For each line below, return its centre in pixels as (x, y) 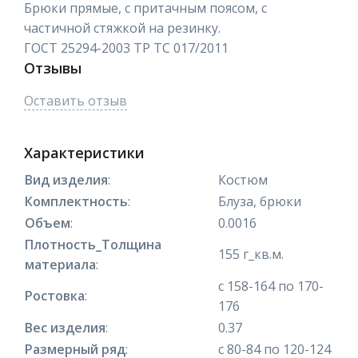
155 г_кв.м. (251, 254)
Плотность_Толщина (93, 244)
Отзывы (53, 68)
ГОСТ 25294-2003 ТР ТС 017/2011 (126, 48)
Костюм (243, 179)
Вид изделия (66, 179)
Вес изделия (65, 327)
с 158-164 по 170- (271, 286)
